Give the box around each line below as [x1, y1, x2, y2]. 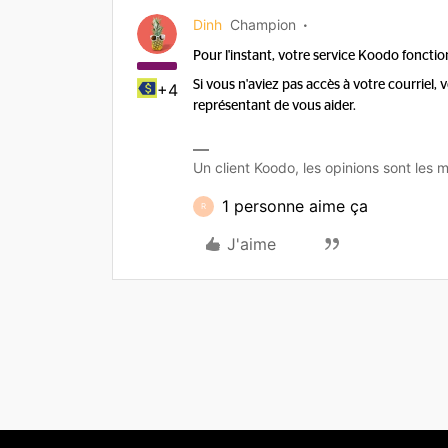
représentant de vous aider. [193, 99, 356, 113]
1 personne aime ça [222, 196, 368, 216]
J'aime [227, 234, 276, 254]
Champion [230, 16, 296, 33]
